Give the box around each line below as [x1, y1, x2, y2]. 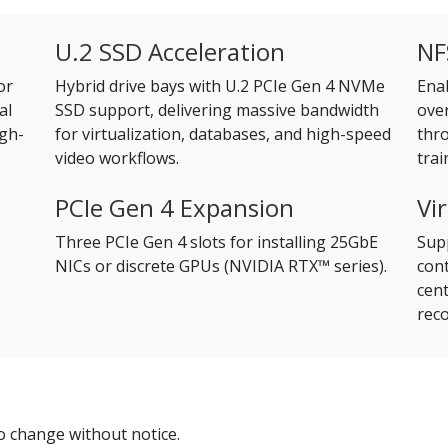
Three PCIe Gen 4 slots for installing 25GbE [55, 231, 379, 253]
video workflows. [55, 147, 180, 169]
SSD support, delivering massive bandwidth [55, 99, 380, 121]
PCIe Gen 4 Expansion [55, 191, 295, 224]
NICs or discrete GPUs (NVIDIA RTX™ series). [55, 255, 388, 277]
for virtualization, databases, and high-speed [55, 123, 392, 145]
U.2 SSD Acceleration [55, 35, 286, 68]
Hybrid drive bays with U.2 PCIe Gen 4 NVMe [55, 75, 386, 97]
